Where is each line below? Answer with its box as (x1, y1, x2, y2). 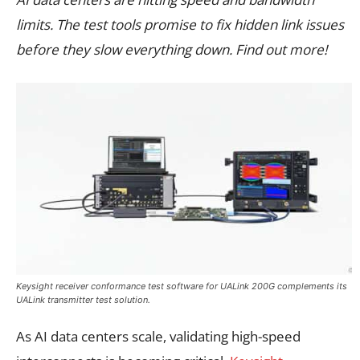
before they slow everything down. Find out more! (16, 39, 327, 59)
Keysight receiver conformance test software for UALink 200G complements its (16, 280, 347, 292)
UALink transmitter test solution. (16, 293, 150, 305)
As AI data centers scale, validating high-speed (16, 326, 301, 346)
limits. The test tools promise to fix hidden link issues (16, 14, 344, 34)
